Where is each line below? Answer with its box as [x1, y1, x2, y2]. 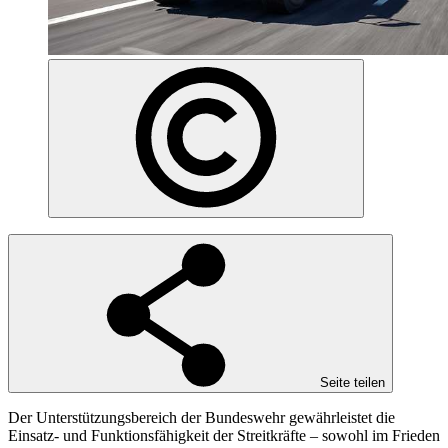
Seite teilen [320, 374, 385, 390]
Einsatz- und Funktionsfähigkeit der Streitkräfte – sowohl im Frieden [8, 426, 440, 444]
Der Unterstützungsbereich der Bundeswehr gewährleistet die [8, 408, 395, 426]
